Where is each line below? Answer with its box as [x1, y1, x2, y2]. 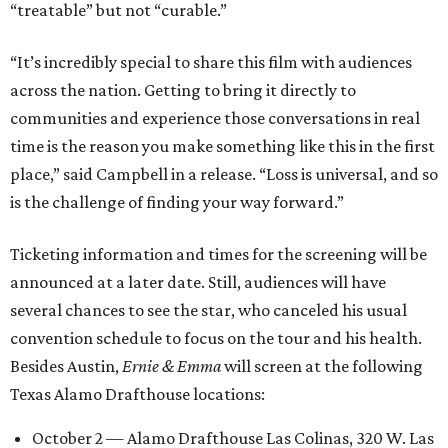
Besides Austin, [10, 356, 122, 377]
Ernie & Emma [122, 356, 221, 377]
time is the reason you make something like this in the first [10, 136, 435, 157]
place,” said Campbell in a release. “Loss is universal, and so [10, 164, 438, 185]
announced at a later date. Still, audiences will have [10, 272, 386, 293]
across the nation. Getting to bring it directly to [10, 80, 356, 101]
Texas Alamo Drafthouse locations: [10, 384, 265, 405]
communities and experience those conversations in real [10, 108, 420, 129]
